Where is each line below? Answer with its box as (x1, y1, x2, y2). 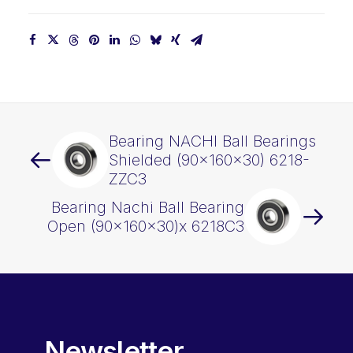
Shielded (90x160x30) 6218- (109, 150, 310, 169)
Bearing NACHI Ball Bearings (109, 132, 316, 150)
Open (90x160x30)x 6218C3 (47, 217, 244, 236)
